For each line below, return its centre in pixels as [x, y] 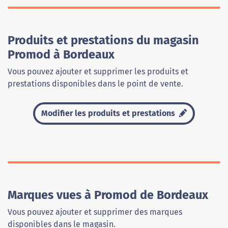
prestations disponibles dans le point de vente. [95, 84]
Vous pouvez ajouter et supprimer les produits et [98, 72]
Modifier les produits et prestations [109, 113]
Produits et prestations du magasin [103, 40]
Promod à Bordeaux [61, 55]
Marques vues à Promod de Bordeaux [108, 195]
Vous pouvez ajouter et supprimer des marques [95, 212]
